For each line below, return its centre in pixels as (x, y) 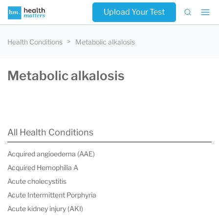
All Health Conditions (50, 132)
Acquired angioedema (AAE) (51, 154)
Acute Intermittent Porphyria (52, 195)
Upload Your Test (134, 12)
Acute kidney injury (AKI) (45, 208)
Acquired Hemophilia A (43, 167)
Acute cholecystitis (37, 181)
